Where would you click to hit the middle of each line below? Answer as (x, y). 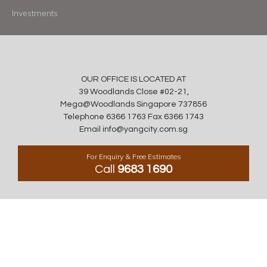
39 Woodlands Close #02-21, (133, 92)
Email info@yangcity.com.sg (133, 129)
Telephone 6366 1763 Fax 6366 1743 (133, 117)
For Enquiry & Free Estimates (133, 156)
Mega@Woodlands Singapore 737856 (133, 104)
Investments (35, 13)
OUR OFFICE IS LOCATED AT (133, 79)
